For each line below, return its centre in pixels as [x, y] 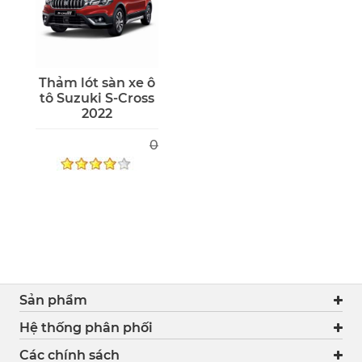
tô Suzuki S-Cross [97, 98]
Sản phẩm [53, 300]
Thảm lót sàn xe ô [97, 82]
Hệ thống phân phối [86, 327]
